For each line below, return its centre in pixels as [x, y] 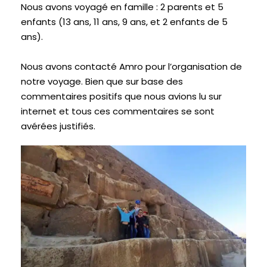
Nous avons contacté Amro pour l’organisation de [131, 67]
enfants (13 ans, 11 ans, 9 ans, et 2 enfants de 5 [124, 22]
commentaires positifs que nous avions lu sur [121, 97]
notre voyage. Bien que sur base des [102, 82]
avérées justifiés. [58, 126]
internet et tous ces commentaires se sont [118, 111]
